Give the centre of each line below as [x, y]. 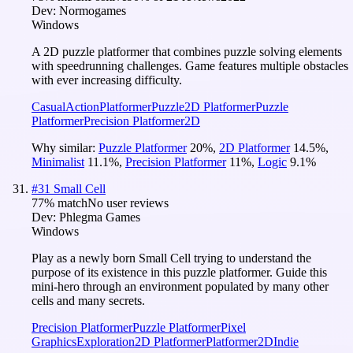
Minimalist [58, 162]
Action [82, 106]
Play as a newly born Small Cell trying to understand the [171, 258]
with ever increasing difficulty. [107, 80]
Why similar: [65, 147]
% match [66, 203]
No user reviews [128, 203]
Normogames [93, 10]
